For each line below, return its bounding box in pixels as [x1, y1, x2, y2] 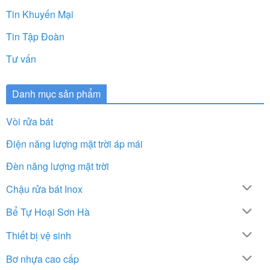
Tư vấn [6, 51, 36, 66]
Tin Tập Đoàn [6, 29, 64, 43]
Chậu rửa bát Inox [6, 181, 83, 196]
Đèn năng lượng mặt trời [6, 159, 109, 173]
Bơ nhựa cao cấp [6, 252, 79, 266]
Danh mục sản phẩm [12, 86, 101, 101]
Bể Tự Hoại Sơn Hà [6, 205, 90, 219]
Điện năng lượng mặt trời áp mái [6, 136, 143, 151]
